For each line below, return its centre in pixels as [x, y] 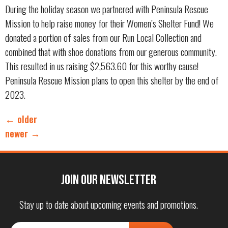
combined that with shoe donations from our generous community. [111, 51]
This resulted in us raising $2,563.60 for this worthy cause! [102, 66]
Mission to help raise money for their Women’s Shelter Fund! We [109, 23]
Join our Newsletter [109, 180]
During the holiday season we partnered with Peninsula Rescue [107, 9]
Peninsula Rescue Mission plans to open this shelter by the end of [112, 80]
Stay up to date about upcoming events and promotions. [109, 204]
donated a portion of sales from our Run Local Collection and [103, 37]
